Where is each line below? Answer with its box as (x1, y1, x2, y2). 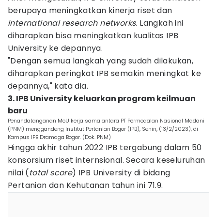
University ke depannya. (8, 43, 103, 54)
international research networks (8, 17, 136, 29)
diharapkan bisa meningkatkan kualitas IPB (8, 30, 179, 41)
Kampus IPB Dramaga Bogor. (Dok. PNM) (8, 133, 111, 141)
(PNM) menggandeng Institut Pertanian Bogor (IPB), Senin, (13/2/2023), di (8, 125, 198, 133)
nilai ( (8, 167, 29, 178)
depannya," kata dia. (8, 80, 88, 92)
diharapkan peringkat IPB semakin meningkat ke (8, 68, 201, 79)
